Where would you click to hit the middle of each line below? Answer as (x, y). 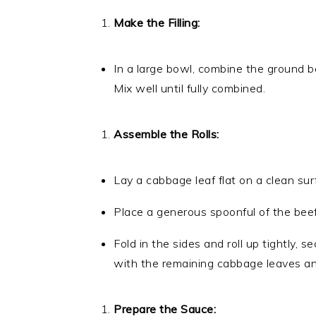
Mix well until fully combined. (189, 88)
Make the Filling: (157, 23)
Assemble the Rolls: (166, 134)
